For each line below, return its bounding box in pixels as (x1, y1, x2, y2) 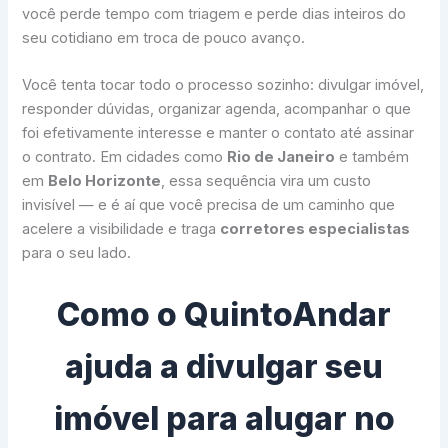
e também (335, 148, 410, 167)
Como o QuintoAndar (57, 294, 391, 334)
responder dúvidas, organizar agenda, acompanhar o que (22, 100, 412, 119)
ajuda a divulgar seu (65, 346, 383, 386)
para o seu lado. (22, 244, 132, 263)
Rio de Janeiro (227, 148, 336, 167)
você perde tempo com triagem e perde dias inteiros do (22, 4, 407, 23)
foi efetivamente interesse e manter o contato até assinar (22, 124, 415, 143)
